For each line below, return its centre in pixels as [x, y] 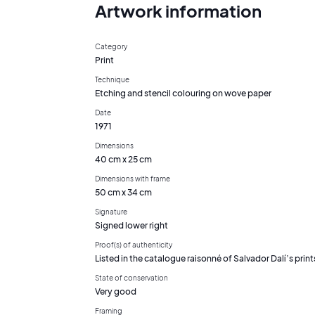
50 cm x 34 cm [123, 192]
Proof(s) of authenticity [134, 244]
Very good [116, 291]
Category [111, 46]
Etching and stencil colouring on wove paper [183, 93]
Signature [111, 211]
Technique [112, 79]
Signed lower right [131, 225]
